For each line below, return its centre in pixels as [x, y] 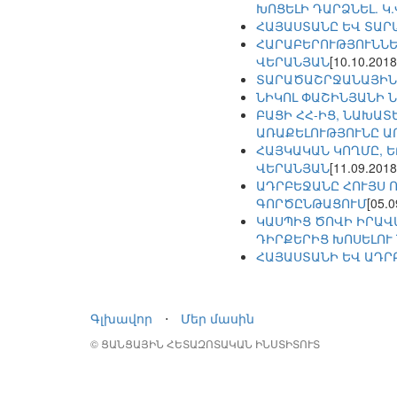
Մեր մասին [218, 319]
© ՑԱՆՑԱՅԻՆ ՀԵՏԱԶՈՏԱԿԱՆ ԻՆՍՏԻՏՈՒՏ [205, 344]
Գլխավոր [121, 319]
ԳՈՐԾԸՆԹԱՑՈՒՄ [311, 203]
